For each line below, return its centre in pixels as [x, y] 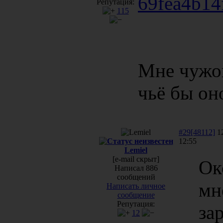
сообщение [136, 195]
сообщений [136, 177]
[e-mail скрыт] [136, 159]
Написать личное [136, 186]
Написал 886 [136, 168]
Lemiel [136, 150]
